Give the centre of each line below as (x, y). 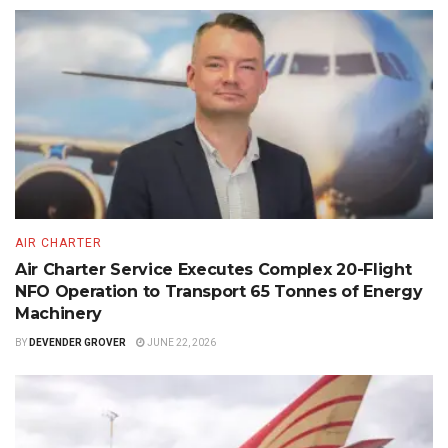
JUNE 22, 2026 (180, 342)
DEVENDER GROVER (77, 342)
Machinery (59, 313)
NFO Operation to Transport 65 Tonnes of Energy (219, 291)
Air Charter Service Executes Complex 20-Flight (213, 269)
